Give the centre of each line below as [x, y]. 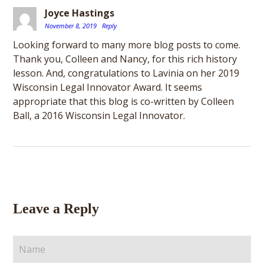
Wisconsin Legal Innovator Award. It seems [108, 87]
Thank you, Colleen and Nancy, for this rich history [125, 59]
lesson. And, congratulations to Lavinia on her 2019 [126, 73]
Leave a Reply [56, 209]
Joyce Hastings [80, 13]
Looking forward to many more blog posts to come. [127, 45]
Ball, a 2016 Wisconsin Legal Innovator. [99, 115]
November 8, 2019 [72, 26]
